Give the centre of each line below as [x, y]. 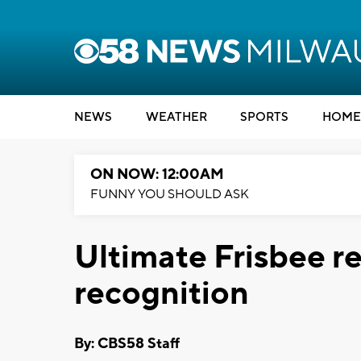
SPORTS [264, 117]
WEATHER [176, 117]
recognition [162, 294]
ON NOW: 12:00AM [157, 174]
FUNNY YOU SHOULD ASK [170, 194]
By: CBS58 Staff [127, 343]
